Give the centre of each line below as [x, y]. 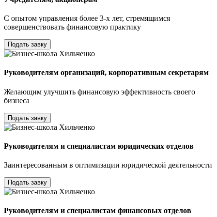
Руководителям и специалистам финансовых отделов [98, 211]
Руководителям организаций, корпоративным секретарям [106, 73]
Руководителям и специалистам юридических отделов [99, 146]
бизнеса [17, 100]
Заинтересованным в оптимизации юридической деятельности [108, 165]
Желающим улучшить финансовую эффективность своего [100, 92]
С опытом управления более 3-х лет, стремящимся [87, 18]
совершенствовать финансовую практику [72, 27]
